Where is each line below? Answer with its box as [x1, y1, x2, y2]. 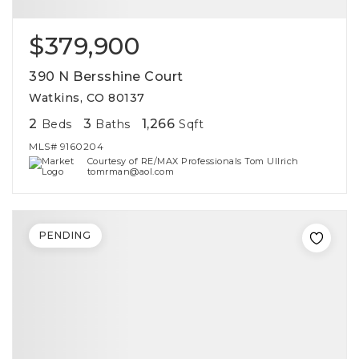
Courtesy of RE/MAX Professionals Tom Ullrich [87, 155, 299, 167]
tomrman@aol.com [87, 166, 175, 177]
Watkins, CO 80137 [29, 91, 145, 105]
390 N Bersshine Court [29, 69, 184, 84]
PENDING [39, 229, 91, 241]
